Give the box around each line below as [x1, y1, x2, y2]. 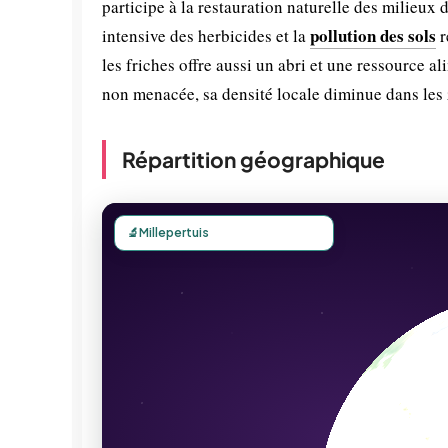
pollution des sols [310, 23, 436, 48]
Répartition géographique [122, 146, 385, 173]
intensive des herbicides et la [102, 24, 310, 47]
